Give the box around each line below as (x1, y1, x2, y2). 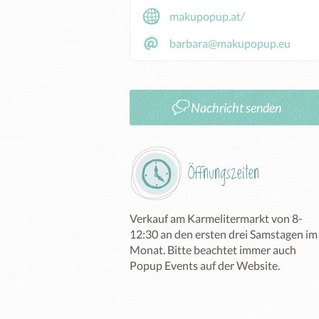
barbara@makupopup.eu (169, 36, 291, 50)
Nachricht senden (190, 100, 281, 115)
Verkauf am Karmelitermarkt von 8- (130, 211, 303, 225)
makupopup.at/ (169, 9, 245, 23)
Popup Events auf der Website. (130, 258, 282, 272)
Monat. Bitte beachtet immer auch (130, 243, 296, 256)
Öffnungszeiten (188, 159, 259, 188)
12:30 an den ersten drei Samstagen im (130, 227, 318, 241)
